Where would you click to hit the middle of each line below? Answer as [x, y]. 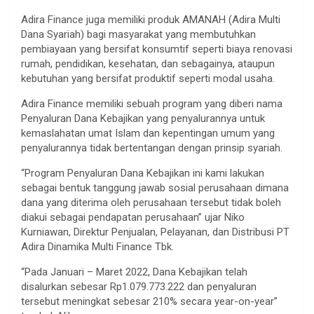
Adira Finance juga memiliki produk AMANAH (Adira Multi [151, 19]
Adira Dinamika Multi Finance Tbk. [97, 246]
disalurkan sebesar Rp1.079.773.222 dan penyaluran [139, 286]
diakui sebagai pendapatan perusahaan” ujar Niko [133, 217]
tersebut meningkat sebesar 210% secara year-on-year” [149, 301]
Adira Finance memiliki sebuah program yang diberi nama [152, 103]
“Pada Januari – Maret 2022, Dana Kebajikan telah [134, 272]
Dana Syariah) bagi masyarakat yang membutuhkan [138, 34]
